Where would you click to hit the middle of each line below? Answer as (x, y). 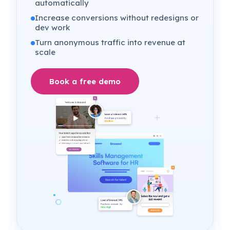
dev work (53, 27)
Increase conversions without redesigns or (117, 17)
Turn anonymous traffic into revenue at (110, 42)
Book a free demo (85, 81)
